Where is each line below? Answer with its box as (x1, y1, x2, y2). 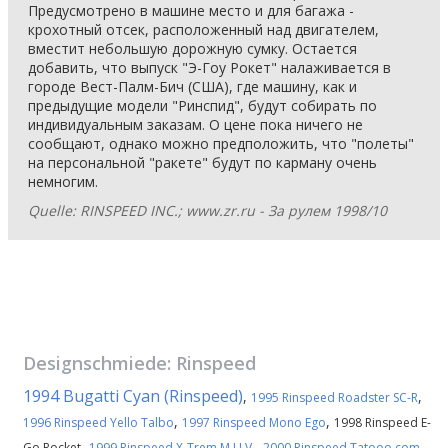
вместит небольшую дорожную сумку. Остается (28, 39, 357, 58)
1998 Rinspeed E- (334, 414, 431, 431)
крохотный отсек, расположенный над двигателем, (28, 20, 379, 39)
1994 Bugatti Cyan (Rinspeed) (23, 385, 243, 407)
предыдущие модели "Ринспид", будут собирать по (28, 96, 377, 115)
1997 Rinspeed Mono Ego (182, 414, 326, 431)
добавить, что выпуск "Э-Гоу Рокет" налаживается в (28, 58, 391, 77)
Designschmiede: (23, 351, 176, 375)
